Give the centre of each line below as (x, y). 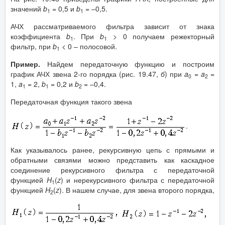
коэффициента (38, 36)
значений (27, 9)
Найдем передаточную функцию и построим (127, 64)
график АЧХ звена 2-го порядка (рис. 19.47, (86, 74)
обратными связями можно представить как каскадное (113, 160)
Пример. (25, 64)
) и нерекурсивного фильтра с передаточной (138, 180)
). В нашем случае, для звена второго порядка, (137, 190)
